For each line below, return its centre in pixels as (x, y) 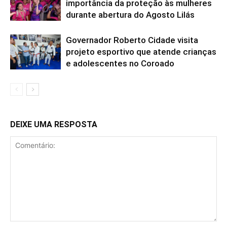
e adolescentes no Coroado (120, 63)
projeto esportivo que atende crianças (141, 52)
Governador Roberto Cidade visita (132, 40)
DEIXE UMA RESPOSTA (54, 124)
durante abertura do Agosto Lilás (130, 15)
